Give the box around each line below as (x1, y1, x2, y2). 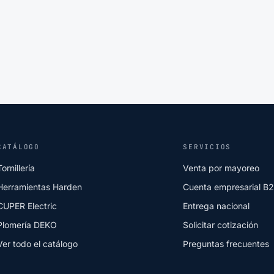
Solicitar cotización (183, 220, 259, 230)
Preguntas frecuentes (183, 239, 270, 249)
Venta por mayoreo (183, 163, 260, 173)
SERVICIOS (183, 143, 232, 151)
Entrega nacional (183, 201, 250, 211)
